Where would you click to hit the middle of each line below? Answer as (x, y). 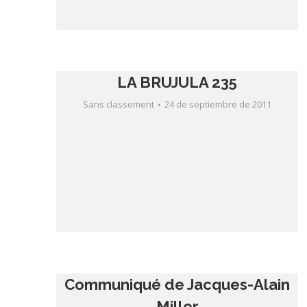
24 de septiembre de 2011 (218, 104)
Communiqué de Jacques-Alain (177, 284)
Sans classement (119, 104)
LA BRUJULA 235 (177, 82)
